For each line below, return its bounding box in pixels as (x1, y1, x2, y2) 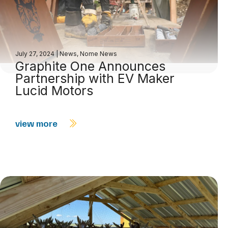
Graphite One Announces (15, 59, 165, 74)
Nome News (80, 50, 117, 58)
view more (15, 118, 60, 129)
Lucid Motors (15, 83, 93, 99)
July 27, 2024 (15, 50, 56, 58)
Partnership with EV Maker (15, 71, 175, 87)
